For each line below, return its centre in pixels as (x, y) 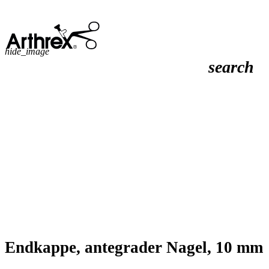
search (231, 67)
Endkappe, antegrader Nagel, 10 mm (134, 248)
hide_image (27, 51)
